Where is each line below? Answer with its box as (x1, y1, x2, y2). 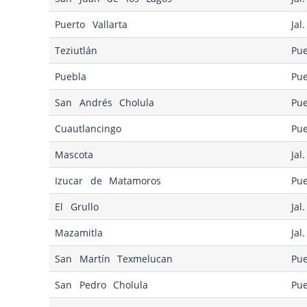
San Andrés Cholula (55, 96, 155, 110)
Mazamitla (55, 226, 103, 240)
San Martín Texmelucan (55, 252, 173, 266)
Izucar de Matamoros (55, 174, 162, 188)
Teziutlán (55, 44, 98, 58)
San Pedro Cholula (55, 278, 149, 292)
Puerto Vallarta (55, 18, 127, 32)
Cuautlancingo (55, 122, 122, 136)
